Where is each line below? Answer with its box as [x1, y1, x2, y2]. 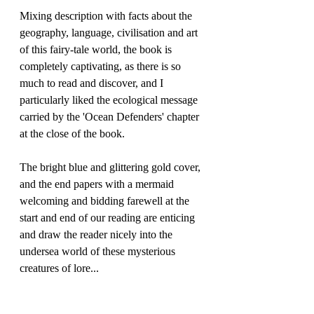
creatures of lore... [20, 262, 99, 275]
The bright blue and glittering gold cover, [20, 161, 203, 174]
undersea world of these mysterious [20, 245, 178, 258]
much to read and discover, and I [20, 77, 166, 90]
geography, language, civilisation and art [20, 27, 200, 39]
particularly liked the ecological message [20, 94, 200, 107]
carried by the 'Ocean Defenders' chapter [20, 111, 202, 123]
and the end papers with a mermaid [20, 178, 177, 191]
